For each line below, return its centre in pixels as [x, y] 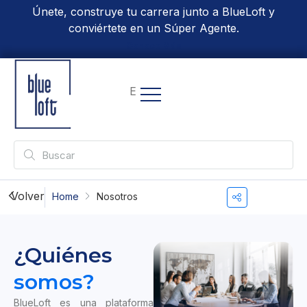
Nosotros [117, 197]
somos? [54, 282]
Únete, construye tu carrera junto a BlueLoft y [153, 12]
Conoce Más [153, 46]
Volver [28, 196]
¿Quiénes [63, 256]
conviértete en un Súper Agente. [153, 28]
